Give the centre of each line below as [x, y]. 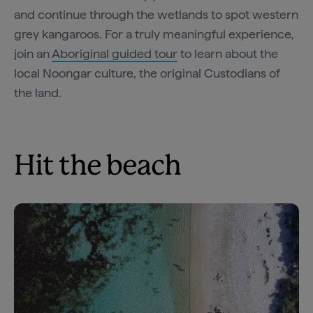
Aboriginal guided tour [115, 54]
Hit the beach [97, 167]
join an [33, 54]
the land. [39, 93]
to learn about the [228, 54]
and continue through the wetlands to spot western [156, 15]
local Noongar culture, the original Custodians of [147, 73]
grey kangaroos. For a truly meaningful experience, [154, 34]
